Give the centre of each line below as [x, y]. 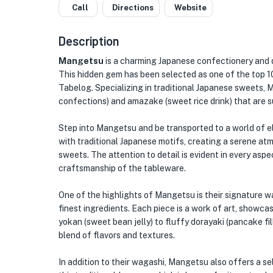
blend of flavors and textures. [117, 235]
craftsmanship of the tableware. [122, 168]
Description [89, 41]
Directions [133, 8]
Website [190, 8]
